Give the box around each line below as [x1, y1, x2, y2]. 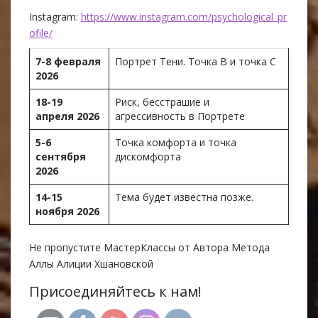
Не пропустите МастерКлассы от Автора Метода [29, 240, 270, 254]
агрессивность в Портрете [115, 109, 245, 123]
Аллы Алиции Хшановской [29, 256, 153, 270]
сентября [35, 149, 86, 163]
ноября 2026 [35, 204, 99, 218]
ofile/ [29, 26, 53, 40]
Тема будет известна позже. [115, 190, 253, 204]
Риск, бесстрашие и [115, 94, 209, 109]
